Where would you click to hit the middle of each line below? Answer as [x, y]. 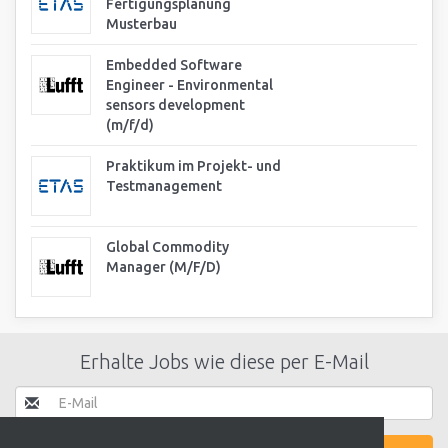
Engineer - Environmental [189, 85]
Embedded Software [174, 65]
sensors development [175, 105]
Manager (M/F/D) [163, 267]
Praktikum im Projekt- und [193, 166]
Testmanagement [164, 186]
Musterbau [141, 24]
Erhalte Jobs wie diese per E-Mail [224, 361]
